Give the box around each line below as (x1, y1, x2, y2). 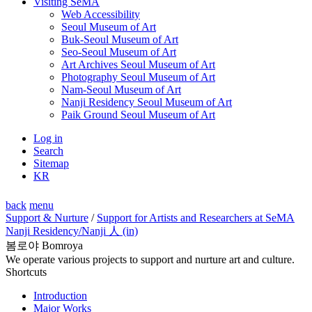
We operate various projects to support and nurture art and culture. (6, 253, 295, 265)
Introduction (33, 289, 87, 302)
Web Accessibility (61, 8, 140, 20)
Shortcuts (6, 265, 47, 278)
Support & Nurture (6, 211, 88, 224)
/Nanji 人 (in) (79, 224, 138, 237)
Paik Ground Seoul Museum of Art (61, 108, 215, 120)
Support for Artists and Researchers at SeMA (97, 211, 295, 224)
